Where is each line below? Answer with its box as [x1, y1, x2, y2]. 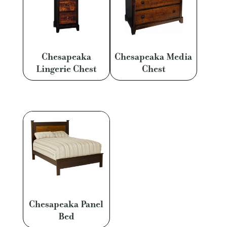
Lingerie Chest [36, 62, 97, 75]
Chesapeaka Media [115, 50, 193, 63]
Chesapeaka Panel [29, 198, 104, 211]
